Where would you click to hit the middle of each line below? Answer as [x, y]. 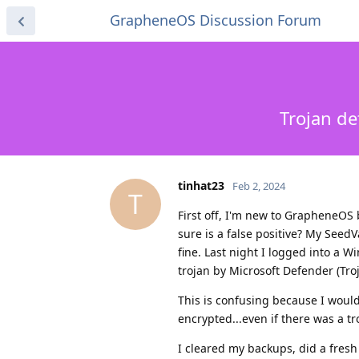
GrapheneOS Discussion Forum [216, 20]
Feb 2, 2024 [259, 186]
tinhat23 [201, 185]
